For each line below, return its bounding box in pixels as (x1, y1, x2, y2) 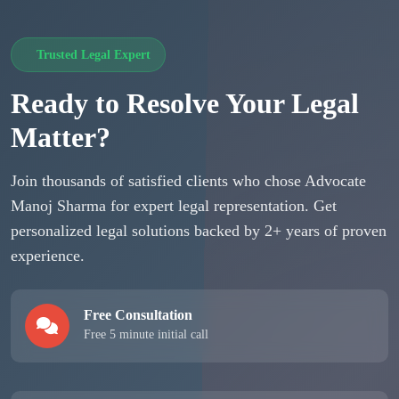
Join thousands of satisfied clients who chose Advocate (11, 171, 366, 190)
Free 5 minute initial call (84, 328, 208, 342)
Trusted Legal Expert (33, 46, 151, 61)
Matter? (11, 120, 110, 153)
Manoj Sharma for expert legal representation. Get (11, 196, 337, 215)
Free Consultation (84, 307, 192, 323)
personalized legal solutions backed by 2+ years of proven (11, 221, 387, 240)
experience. (11, 246, 85, 265)
